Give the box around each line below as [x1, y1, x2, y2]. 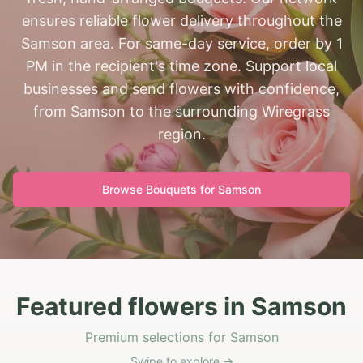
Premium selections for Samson [84, 329, 279, 345]
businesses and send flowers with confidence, [23, 80, 340, 97]
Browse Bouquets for [102, 182, 218, 196]
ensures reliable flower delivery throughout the [21, 12, 342, 29]
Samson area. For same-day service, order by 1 [20, 35, 343, 52]
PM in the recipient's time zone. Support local [26, 58, 337, 75]
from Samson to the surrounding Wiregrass [33, 103, 330, 120]
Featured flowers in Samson [16, 292, 347, 321]
